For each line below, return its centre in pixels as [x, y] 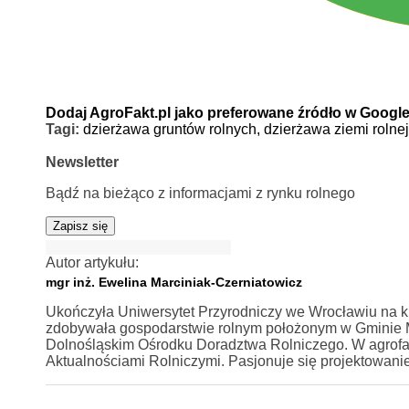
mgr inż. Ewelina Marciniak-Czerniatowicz [173, 282]
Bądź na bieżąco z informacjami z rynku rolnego [200, 193]
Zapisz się [80, 226]
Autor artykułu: [92, 262]
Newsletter [82, 162]
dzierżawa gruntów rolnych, [173, 129]
